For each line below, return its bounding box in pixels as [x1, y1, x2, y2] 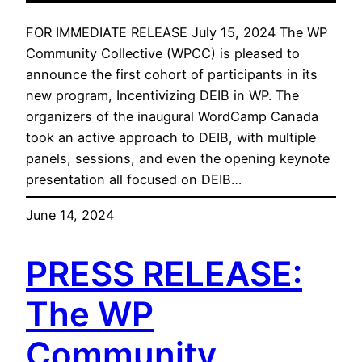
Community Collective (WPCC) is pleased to [26, 45, 300, 62]
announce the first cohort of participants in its [26, 66, 318, 83]
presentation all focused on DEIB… [26, 171, 242, 188]
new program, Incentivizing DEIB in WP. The [26, 87, 299, 104]
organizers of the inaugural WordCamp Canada [26, 108, 318, 125]
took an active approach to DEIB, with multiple [26, 129, 316, 146]
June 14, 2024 [26, 207, 114, 224]
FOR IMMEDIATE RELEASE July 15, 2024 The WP [26, 24, 327, 41]
